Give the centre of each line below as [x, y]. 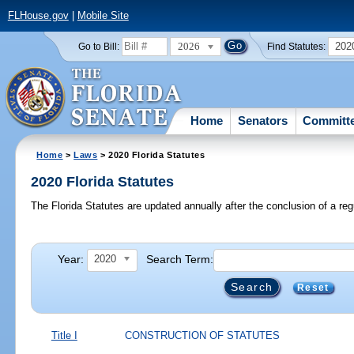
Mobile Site [103, 16]
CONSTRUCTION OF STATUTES [203, 335]
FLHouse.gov [38, 16]
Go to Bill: [98, 46]
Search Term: [180, 259]
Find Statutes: [297, 46]
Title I [64, 335]
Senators [263, 120]
